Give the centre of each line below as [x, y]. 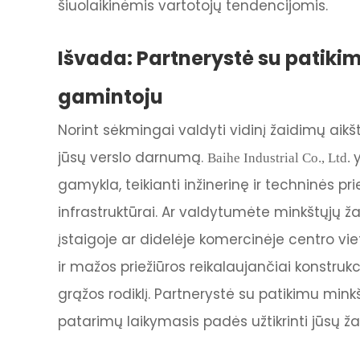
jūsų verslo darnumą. [133, 157]
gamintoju [110, 96]
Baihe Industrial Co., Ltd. [280, 157]
